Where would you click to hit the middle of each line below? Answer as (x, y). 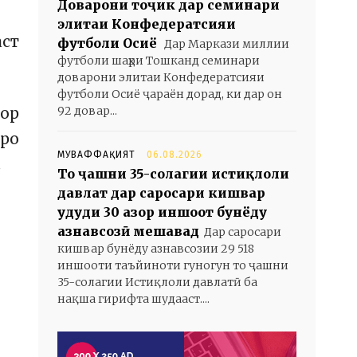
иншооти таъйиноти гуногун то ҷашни (173, 265)
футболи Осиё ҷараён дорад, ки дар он (170, 94)
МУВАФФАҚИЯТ (96, 155)
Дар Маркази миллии (226, 44)
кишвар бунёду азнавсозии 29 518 (156, 249)
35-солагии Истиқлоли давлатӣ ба (157, 282)
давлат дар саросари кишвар (161, 193)
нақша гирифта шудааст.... (133, 299)
